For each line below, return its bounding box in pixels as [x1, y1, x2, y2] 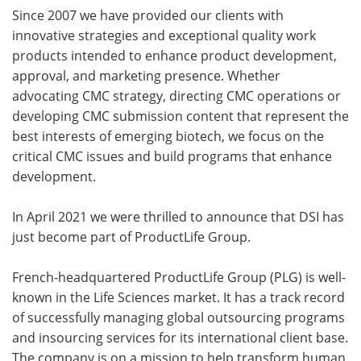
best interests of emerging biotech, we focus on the [12, 127, 324, 145]
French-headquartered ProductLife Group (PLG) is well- [12, 268, 346, 286]
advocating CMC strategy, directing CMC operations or [12, 86, 341, 105]
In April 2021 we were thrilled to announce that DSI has [12, 207, 344, 226]
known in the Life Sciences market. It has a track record [12, 288, 345, 306]
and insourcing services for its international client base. [12, 328, 348, 346]
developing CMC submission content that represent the [12, 106, 349, 125]
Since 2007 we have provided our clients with [12, 6, 284, 24]
